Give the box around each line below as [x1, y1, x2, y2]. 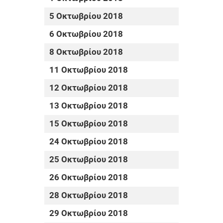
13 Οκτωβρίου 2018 [49, 101, 128, 111]
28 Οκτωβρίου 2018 [49, 191, 128, 201]
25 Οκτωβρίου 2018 [49, 155, 128, 165]
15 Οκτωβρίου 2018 [49, 119, 128, 129]
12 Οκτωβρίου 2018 [49, 83, 128, 93]
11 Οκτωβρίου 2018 [49, 65, 128, 75]
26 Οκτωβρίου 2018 [49, 173, 128, 183]
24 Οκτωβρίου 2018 [49, 137, 128, 147]
